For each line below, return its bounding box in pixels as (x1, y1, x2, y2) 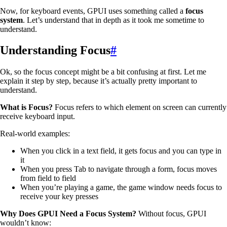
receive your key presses (20, 192, 98, 201)
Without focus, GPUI (136, 209, 206, 218)
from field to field (20, 174, 76, 183)
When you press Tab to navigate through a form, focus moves (20, 165, 217, 174)
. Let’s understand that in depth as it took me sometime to (23, 15, 204, 24)
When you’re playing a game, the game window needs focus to (20, 183, 222, 192)
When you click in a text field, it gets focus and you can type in (20, 146, 221, 156)
